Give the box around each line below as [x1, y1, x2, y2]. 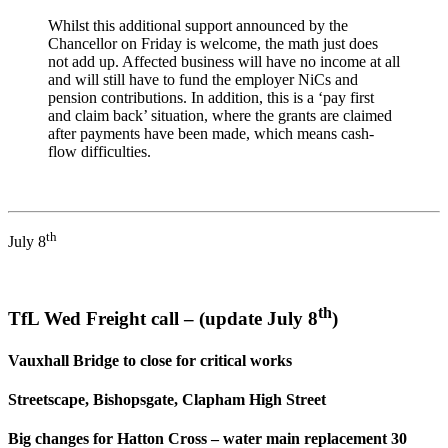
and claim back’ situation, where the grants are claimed [48, 107, 392, 125]
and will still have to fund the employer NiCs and [48, 71, 358, 89]
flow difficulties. [48, 143, 151, 161]
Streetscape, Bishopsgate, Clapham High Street [8, 390, 326, 408]
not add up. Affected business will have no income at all [48, 53, 400, 71]
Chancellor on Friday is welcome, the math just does [48, 35, 378, 53]
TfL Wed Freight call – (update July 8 [8, 308, 318, 330]
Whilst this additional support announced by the [48, 17, 348, 35]
